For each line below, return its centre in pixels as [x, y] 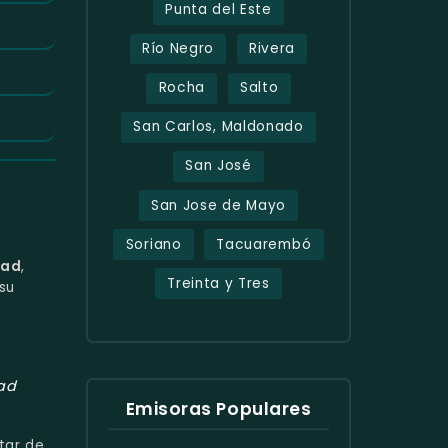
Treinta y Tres [218, 283]
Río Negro [178, 48]
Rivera [272, 48]
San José [218, 166]
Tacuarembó [264, 244]
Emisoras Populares [218, 408]
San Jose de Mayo [218, 205]
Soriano [153, 244]
